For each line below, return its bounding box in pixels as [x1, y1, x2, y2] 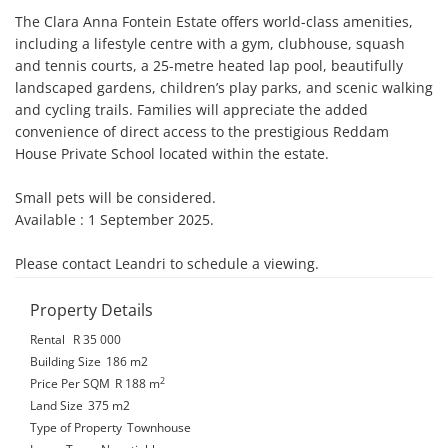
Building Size [30, 353, 101, 369]
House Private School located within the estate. [15, 144, 329, 163]
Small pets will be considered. [15, 188, 216, 207]
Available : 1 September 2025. [15, 210, 214, 229]
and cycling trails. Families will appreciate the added [15, 100, 368, 119]
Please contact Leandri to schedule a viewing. [15, 254, 319, 273]
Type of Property [30, 419, 122, 435]
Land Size [30, 397, 83, 413]
